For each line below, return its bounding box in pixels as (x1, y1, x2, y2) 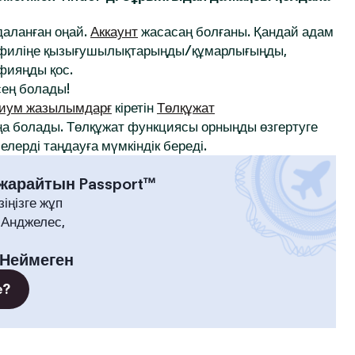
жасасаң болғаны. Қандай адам (138, 24, 334, 40)
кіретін (112, 100, 157, 116)
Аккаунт (90, 24, 138, 40)
